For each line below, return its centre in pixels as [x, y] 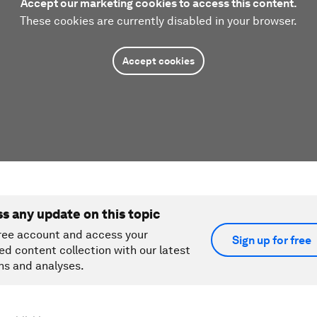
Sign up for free [272, 240]
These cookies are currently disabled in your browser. [158, 21]
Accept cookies [158, 60]
